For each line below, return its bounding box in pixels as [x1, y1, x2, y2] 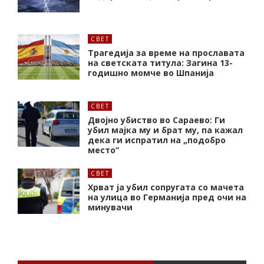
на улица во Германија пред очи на [88, 191, 246, 203]
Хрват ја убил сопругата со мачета [88, 181, 244, 193]
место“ [88, 144, 119, 156]
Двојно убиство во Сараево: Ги [88, 114, 225, 126]
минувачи [88, 201, 133, 213]
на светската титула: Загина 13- [88, 57, 233, 68]
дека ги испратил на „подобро [88, 134, 226, 146]
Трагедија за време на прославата [88, 47, 245, 58]
